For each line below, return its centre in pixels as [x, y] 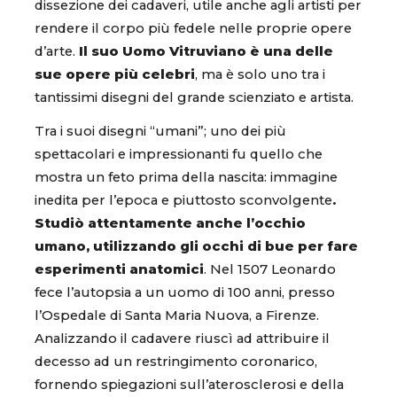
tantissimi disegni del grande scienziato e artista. [196, 98]
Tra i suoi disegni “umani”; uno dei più [160, 131]
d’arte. [57, 52]
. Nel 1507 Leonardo [270, 269]
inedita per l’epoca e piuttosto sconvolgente [183, 200]
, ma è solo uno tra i [260, 75]
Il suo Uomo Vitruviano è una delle [206, 52]
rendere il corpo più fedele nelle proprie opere [193, 29]
